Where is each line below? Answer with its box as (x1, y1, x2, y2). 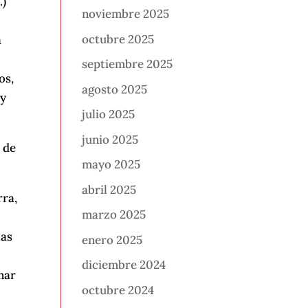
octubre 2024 (82, 282, 155, 298)
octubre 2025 (82, 31, 155, 47)
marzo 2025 (82, 207, 146, 223)
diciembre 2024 (82, 257, 166, 273)
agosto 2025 (82, 81, 148, 97)
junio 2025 (82, 131, 139, 147)
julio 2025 (82, 107, 135, 122)
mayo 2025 (82, 157, 141, 173)
